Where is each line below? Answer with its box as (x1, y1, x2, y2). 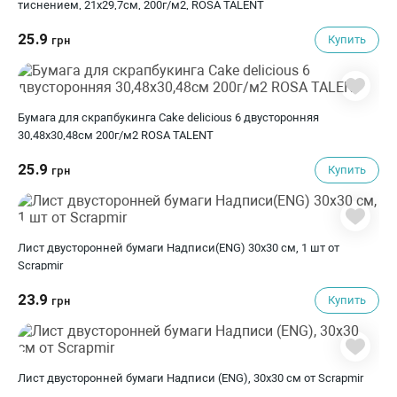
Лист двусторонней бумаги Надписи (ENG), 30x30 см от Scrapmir (18, 371, 363, 385)
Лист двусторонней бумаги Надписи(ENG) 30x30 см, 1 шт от (18, 241, 339, 254)
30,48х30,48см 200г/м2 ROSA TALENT (18, 128, 214, 142)
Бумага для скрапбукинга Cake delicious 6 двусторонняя (18, 111, 319, 124)
